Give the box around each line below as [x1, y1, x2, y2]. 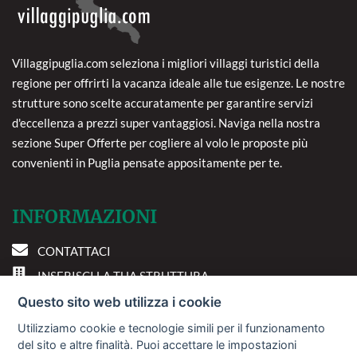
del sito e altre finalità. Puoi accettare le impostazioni [18, 337, 297, 351]
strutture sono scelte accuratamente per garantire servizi [12, 96, 313, 111]
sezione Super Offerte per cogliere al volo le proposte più [12, 135, 308, 151]
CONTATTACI [37, 244, 111, 259]
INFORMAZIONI [12, 205, 157, 229]
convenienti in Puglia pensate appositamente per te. [12, 155, 282, 171]
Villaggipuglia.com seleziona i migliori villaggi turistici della [12, 56, 320, 71]
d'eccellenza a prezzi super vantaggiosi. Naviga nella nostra [12, 116, 320, 131]
